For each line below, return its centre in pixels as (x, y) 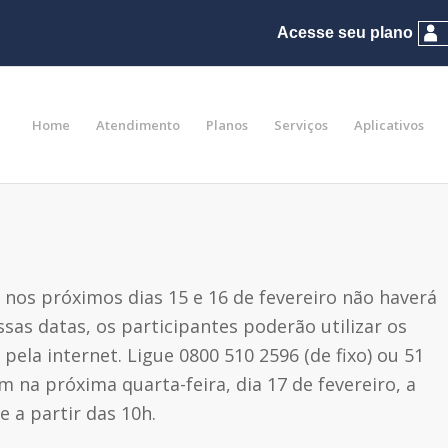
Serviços (301, 125)
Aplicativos (389, 125)
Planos (227, 125)
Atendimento (138, 125)
